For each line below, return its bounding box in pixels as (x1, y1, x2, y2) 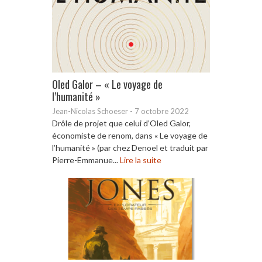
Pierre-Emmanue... (52, 154, 120, 165)
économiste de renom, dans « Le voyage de (52, 130, 208, 140)
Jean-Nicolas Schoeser (52, 106, 128, 116)
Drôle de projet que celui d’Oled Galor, (52, 118, 191, 128)
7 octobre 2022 (135, 106, 189, 116)
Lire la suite (120, 154, 161, 165)
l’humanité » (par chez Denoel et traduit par (52, 142, 208, 153)
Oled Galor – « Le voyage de (52, 76, 163, 92)
